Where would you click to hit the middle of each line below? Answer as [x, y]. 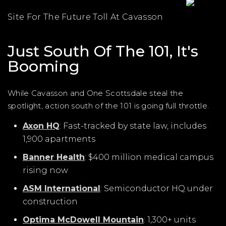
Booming [44, 66]
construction [50, 202]
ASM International [62, 188]
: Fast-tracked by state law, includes [133, 126]
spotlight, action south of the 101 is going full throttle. [108, 106]
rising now [45, 170]
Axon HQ [41, 126]
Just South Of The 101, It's [103, 51]
